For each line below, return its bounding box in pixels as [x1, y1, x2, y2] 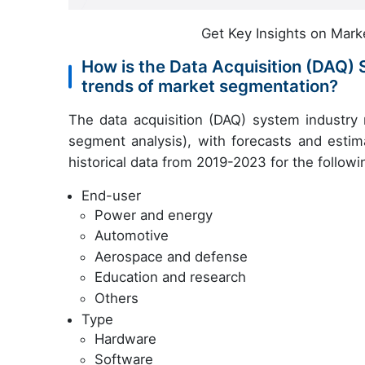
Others [95, 290, 139, 307]
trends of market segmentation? [81, 75, 338, 96]
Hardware [95, 330, 156, 347]
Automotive [95, 227, 169, 244]
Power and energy [95, 206, 213, 223]
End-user [81, 187, 141, 204]
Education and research [95, 269, 246, 286]
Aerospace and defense [95, 248, 248, 265]
